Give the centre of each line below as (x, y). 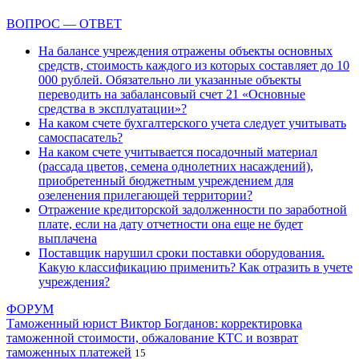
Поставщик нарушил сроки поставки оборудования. (182, 253)
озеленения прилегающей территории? (145, 196)
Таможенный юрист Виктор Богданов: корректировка (154, 324)
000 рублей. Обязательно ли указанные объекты (170, 80)
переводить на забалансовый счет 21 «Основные (172, 95)
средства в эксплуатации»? (113, 109)
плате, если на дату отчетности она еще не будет (171, 224)
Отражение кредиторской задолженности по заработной (193, 210)
